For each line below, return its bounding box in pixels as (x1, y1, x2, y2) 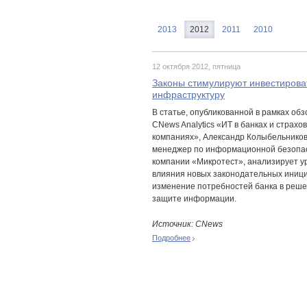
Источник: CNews (152, 219, 223, 229)
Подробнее (152, 234, 191, 242)
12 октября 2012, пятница (152, 62, 241, 71)
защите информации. (152, 194, 236, 204)
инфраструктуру (152, 89, 225, 100)
